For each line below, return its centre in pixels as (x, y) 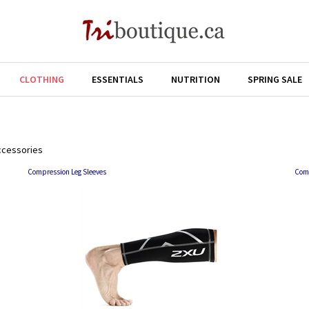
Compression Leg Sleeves (67, 172)
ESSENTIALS (118, 79)
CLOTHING (42, 79)
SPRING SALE (275, 79)
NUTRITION (196, 79)
